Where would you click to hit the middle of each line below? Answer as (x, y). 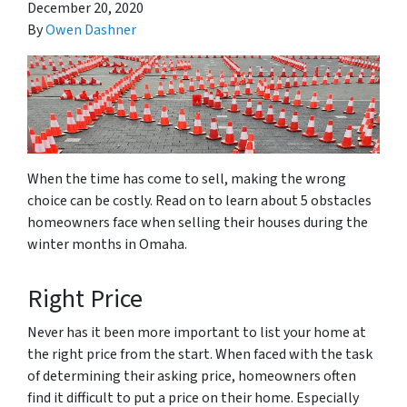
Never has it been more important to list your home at (197, 333)
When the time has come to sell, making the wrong (187, 179)
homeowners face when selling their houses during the (198, 223)
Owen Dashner (91, 30)
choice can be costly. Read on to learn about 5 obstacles (199, 201)
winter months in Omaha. (107, 245)
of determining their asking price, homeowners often (192, 377)
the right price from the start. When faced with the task (200, 355)
